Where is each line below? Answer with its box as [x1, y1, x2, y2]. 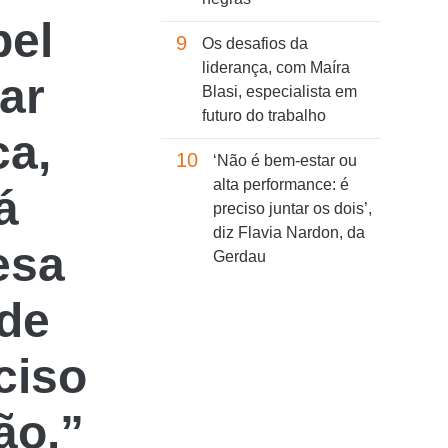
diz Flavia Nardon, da [213, 224, 365, 242]
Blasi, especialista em [202, 83, 357, 101]
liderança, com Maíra [202, 59, 350, 77]
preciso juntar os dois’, [213, 200, 372, 218]
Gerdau [213, 248, 266, 266]
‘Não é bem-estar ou [213, 152, 357, 170]
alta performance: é [213, 176, 349, 194]
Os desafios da [202, 35, 308, 53]
